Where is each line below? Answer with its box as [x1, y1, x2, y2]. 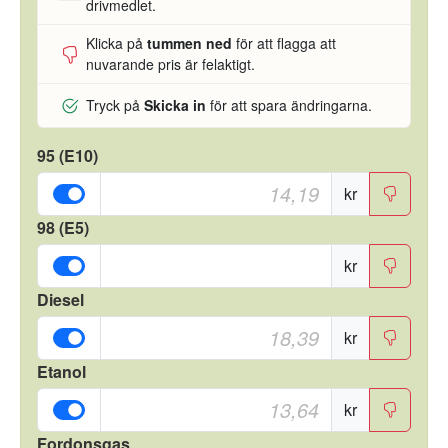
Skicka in [144, 95, 206, 115]
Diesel [37, 288, 84, 311]
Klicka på [86, 33, 147, 53]
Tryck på [86, 95, 144, 115]
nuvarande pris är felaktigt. [86, 54, 255, 74]
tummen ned [147, 33, 232, 53]
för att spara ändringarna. [206, 95, 372, 115]
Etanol [37, 360, 86, 383]
